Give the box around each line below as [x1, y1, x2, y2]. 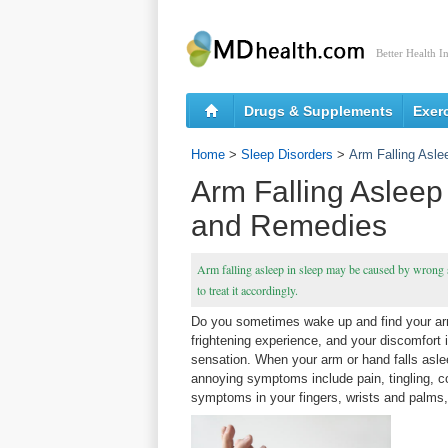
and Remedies [191, 209, 387, 242]
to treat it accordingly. [197, 282, 298, 298]
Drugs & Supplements [244, 103, 393, 119]
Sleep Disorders [241, 147, 333, 162]
